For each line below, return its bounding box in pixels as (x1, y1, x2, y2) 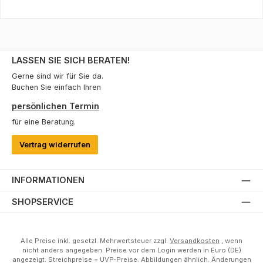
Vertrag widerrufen (19, 140, 90, 149)
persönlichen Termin (12, 101, 99, 112)
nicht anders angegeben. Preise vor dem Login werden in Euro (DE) (22, 246, 241, 254)
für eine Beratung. (12, 117, 76, 126)
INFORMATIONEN (12, 175, 85, 186)
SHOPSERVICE (12, 196, 73, 207)
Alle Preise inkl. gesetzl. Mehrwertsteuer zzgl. (21, 237, 170, 245)
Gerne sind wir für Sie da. (12, 71, 103, 80)
